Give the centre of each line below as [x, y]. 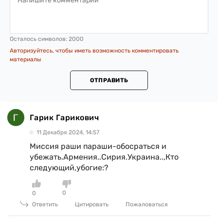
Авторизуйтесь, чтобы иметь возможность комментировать [94, 51]
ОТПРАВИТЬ [109, 81]
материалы [26, 60]
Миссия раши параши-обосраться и [98, 146]
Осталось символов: [39, 39]
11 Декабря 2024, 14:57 [68, 133]
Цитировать [92, 205]
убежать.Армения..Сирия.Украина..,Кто [104, 157]
